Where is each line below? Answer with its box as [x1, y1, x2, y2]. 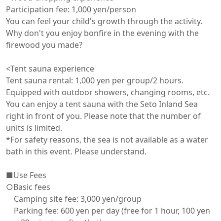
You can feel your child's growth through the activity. [6, 16, 202, 27]
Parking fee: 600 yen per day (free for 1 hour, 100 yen [6, 205, 210, 216]
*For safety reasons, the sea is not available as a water [6, 134, 208, 145]
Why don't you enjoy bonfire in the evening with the [6, 28, 199, 38]
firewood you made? [6, 39, 82, 50]
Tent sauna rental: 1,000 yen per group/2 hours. [6, 75, 184, 86]
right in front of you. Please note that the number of [6, 110, 201, 121]
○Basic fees [6, 182, 50, 192]
